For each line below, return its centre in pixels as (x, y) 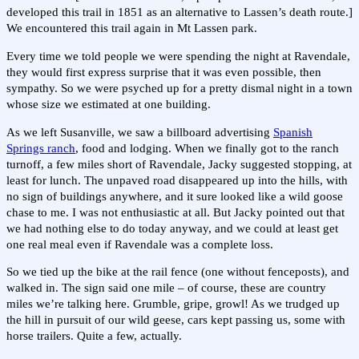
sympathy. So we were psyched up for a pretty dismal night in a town (179, 89)
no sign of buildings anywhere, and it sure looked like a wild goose (175, 196)
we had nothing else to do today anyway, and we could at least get (172, 228)
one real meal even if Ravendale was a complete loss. (140, 244)
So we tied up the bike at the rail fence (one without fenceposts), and (178, 272)
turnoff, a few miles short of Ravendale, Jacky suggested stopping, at (179, 164)
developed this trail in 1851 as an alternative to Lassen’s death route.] (179, 12)
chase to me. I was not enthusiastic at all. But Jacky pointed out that (175, 212)
